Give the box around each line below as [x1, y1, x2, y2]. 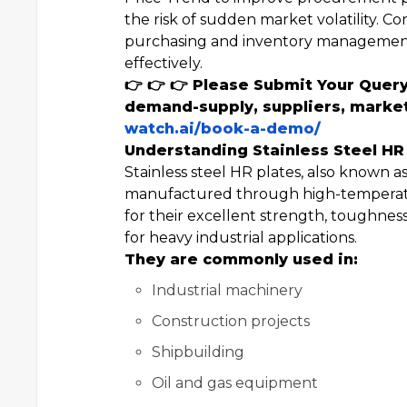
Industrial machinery [152, 282, 303, 299]
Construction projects [152, 313, 310, 330]
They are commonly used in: [124, 251, 358, 268]
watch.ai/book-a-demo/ [124, 120, 321, 137]
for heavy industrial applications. [124, 229, 357, 246]
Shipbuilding [152, 343, 244, 361]
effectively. [124, 55, 203, 72]
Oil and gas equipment [152, 374, 318, 392]
